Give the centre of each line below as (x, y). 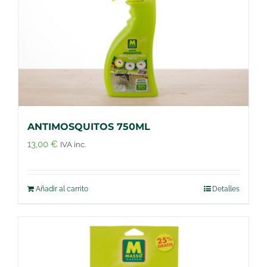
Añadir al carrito (62, 189)
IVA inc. (73, 144)
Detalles (226, 189)
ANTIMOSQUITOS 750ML (89, 126)
